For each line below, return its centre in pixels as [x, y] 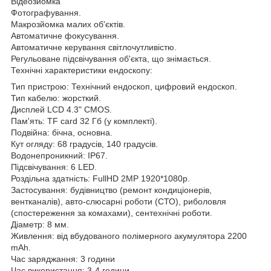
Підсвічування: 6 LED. [54, 167]
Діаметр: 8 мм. [40, 224]
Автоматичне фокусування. [65, 35]
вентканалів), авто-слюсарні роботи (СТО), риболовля [119, 201]
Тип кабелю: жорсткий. [56, 98]
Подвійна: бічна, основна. [62, 132]
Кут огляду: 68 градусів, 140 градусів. [84, 144]
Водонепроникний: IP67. [59, 155]
